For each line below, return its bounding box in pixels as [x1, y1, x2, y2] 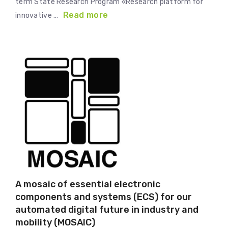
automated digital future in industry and [15, 204, 198, 216]
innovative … [15, 11, 60, 20]
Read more [63, 10, 108, 20]
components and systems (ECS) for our [15, 191, 192, 203]
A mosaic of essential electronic [15, 179, 160, 190]
